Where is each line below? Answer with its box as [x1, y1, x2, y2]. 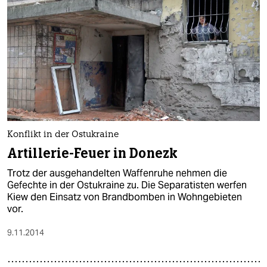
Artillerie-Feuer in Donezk [7, 145, 178, 163]
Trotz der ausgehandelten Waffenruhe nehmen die [7, 167, 227, 180]
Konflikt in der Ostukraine [7, 131, 119, 140]
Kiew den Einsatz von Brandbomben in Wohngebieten [7, 191, 242, 204]
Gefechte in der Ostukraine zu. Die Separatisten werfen [7, 179, 247, 192]
